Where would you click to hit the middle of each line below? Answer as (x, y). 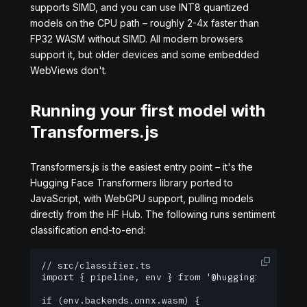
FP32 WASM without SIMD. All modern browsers (137, 39)
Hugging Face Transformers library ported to (132, 183)
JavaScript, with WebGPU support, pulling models (142, 198)
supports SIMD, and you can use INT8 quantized (139, 7)
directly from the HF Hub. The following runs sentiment (153, 214)
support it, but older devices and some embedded (145, 54)
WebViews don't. (69, 70)
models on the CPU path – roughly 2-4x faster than (145, 23)
